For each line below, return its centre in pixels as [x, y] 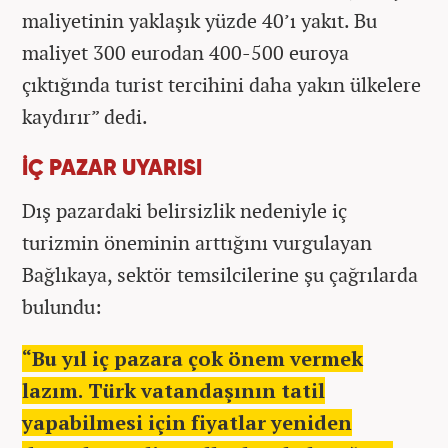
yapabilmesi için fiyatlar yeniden [187, 422]
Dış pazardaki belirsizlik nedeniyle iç [184, 210]
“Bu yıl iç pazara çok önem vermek [192, 358]
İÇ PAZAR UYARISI [112, 168]
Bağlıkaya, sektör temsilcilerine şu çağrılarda [220, 274]
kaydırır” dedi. [85, 116]
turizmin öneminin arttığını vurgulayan [197, 242]
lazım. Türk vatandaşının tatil [173, 390]
